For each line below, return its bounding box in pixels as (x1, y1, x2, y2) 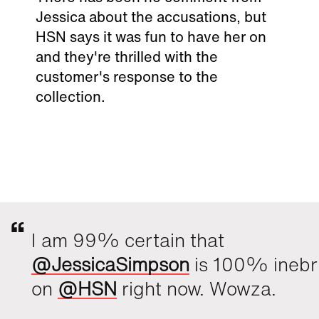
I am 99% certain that (31, 226, 225, 254)
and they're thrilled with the (36, 46, 219, 68)
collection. (36, 86, 106, 108)
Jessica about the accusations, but (36, 6, 267, 28)
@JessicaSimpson (31, 251, 190, 278)
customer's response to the (36, 66, 219, 88)
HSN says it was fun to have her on (36, 26, 267, 48)
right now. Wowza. (117, 275, 277, 303)
